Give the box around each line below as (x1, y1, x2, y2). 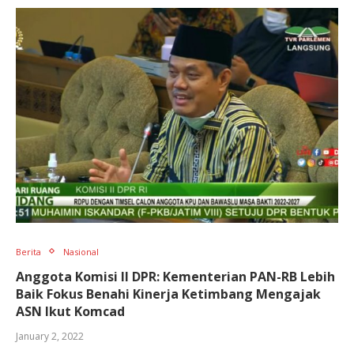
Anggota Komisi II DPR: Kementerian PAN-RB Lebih (16, 267, 335, 285)
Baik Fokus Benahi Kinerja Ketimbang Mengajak (16, 284, 321, 303)
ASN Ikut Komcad (16, 302, 125, 320)
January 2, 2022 (16, 329, 84, 343)
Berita (16, 245, 41, 258)
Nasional (63, 245, 99, 258)
